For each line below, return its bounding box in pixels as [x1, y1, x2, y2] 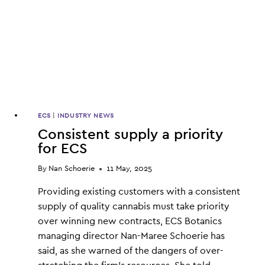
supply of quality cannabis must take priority [38, 202, 230, 212]
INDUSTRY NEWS [57, 112, 114, 119]
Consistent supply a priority [38, 127, 223, 142]
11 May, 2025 [106, 165, 153, 173]
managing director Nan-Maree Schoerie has [38, 231, 225, 241]
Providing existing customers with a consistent [38, 187, 240, 197]
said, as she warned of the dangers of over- [38, 246, 224, 256]
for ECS [38, 141, 87, 156]
